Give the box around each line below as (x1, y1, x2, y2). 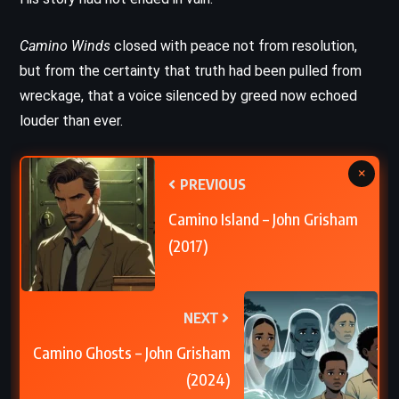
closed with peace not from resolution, (110, 37, 357, 54)
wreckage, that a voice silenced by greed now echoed (20, 86, 357, 104)
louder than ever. (20, 111, 123, 129)
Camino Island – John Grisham (168, 208, 358, 229)
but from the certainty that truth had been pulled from (20, 61, 362, 79)
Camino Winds (20, 37, 110, 54)
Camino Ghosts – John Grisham (33, 341, 231, 362)
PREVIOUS (177, 175, 246, 193)
